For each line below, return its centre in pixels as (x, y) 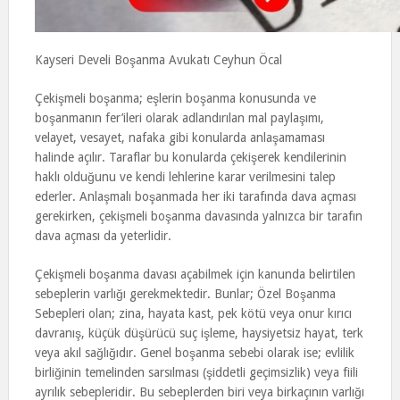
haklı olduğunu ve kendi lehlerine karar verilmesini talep (185, 177)
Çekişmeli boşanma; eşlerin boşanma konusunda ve (175, 98)
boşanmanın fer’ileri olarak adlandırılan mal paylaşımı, (179, 118)
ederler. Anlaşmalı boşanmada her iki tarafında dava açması (195, 196)
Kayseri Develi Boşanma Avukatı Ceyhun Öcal (158, 60)
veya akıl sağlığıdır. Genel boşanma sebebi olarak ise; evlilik (194, 353)
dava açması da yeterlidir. (103, 236)
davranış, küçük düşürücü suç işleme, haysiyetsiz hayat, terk (199, 333)
